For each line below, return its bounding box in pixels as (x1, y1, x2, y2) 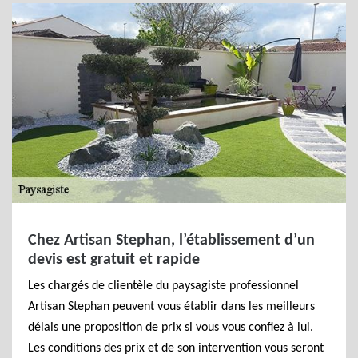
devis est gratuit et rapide (28, 252, 200, 268)
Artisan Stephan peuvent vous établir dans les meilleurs (28, 300, 315, 313)
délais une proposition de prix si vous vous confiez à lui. (28, 321, 313, 334)
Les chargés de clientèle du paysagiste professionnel (28, 280, 299, 292)
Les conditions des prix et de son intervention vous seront (28, 342, 324, 355)
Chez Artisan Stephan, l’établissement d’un (28, 233, 315, 249)
